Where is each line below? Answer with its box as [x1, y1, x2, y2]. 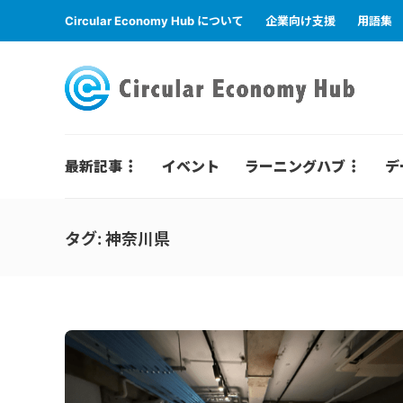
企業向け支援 [265, 13, 336, 28]
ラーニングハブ [245, 157, 345, 175]
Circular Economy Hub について [65, 13, 244, 28]
